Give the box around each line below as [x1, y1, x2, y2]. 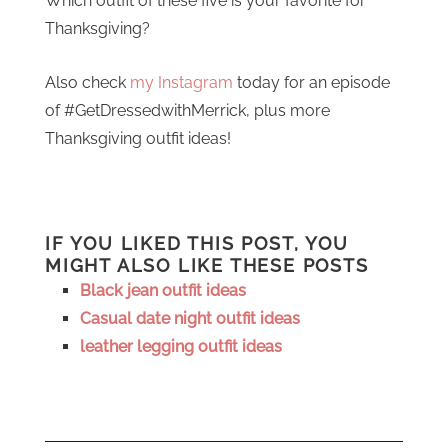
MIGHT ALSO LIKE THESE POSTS [45, 255, 369, 276]
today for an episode [233, 73, 390, 92]
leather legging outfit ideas [80, 337, 282, 356]
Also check [45, 73, 130, 92]
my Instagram [130, 73, 233, 92]
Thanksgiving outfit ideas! [45, 129, 231, 148]
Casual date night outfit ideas [80, 309, 300, 328]
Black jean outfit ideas [80, 281, 246, 300]
